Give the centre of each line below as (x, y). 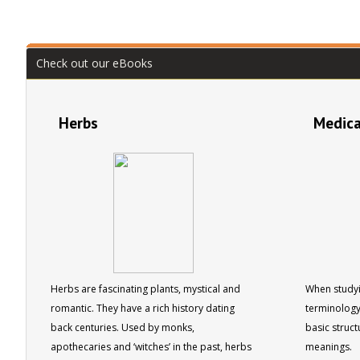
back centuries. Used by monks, (123, 327)
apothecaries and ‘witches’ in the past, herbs (151, 346)
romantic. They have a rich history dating (143, 308)
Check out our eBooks (94, 63)
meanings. (328, 346)
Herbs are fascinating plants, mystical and (145, 288)
